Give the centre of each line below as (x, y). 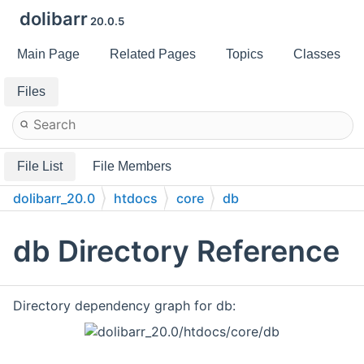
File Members (132, 166)
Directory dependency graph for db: (124, 306)
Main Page (48, 54)
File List (40, 166)
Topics (245, 54)
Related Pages (153, 54)
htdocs (136, 198)
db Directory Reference (176, 251)
